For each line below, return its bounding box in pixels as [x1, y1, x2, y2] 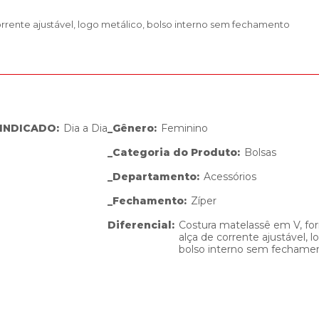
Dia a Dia [63, 122, 108, 135]
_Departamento [108, 170, 197, 183]
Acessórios [204, 170, 256, 183]
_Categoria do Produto [108, 146, 237, 159]
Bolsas [244, 146, 276, 159]
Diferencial [108, 219, 172, 231]
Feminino [161, 122, 208, 135]
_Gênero [108, 122, 154, 135]
